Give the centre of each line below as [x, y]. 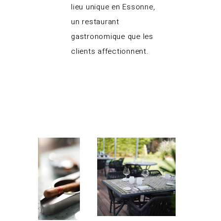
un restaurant [95, 21]
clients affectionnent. [110, 51]
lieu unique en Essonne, [113, 7]
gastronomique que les [112, 36]
